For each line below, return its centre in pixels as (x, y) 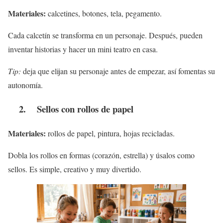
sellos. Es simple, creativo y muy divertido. (75, 169)
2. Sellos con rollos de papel (71, 109)
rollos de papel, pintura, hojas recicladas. (110, 133)
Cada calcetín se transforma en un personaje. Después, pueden (105, 35)
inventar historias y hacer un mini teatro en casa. (83, 49)
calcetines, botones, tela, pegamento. (104, 13)
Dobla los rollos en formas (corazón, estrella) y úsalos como (101, 155)
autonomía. (25, 85)
